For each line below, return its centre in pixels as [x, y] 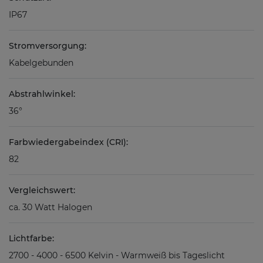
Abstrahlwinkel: [42, 94]
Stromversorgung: [48, 45]
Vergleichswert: [42, 190]
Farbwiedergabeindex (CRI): [68, 142]
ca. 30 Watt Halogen [50, 207]
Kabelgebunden [41, 63]
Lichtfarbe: [31, 238]
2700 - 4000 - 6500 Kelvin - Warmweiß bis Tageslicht [117, 255]
